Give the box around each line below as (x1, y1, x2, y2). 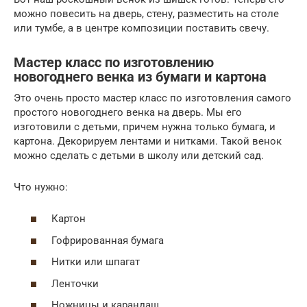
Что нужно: (14, 180, 68, 193)
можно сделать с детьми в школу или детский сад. (14, 149, 264, 162)
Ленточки (51, 277, 99, 290)
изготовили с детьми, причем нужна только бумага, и (14, 120, 275, 133)
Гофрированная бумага (51, 234, 164, 247)
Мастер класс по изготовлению (14, 54, 214, 71)
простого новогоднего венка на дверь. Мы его (14, 106, 242, 119)
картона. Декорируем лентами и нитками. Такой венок (14, 134, 282, 147)
